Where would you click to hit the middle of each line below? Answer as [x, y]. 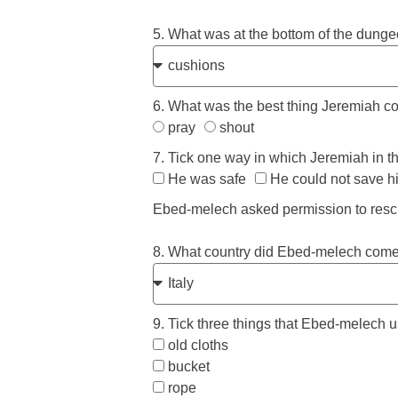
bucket [189, 366]
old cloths [198, 345]
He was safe [207, 179]
